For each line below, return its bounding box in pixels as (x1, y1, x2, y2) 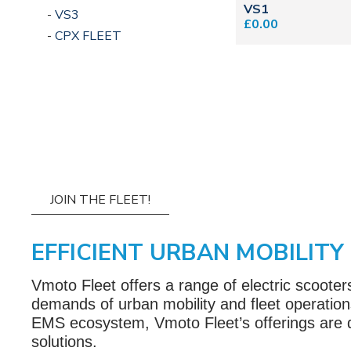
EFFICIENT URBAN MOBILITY (31, 237, 344, 269)
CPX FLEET (55, 27, 121, 45)
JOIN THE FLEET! (50, 191, 150, 209)
